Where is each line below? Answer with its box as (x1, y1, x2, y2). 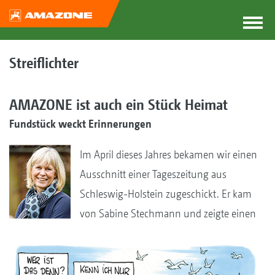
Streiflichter (9, 54, 79, 71)
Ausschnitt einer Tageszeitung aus (80, 168, 227, 180)
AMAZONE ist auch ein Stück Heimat (9, 96, 228, 113)
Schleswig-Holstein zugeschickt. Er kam (80, 187, 252, 200)
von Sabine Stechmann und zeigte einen (80, 207, 256, 220)
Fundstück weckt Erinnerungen (9, 117, 152, 130)
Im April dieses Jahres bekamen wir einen (80, 148, 257, 161)
